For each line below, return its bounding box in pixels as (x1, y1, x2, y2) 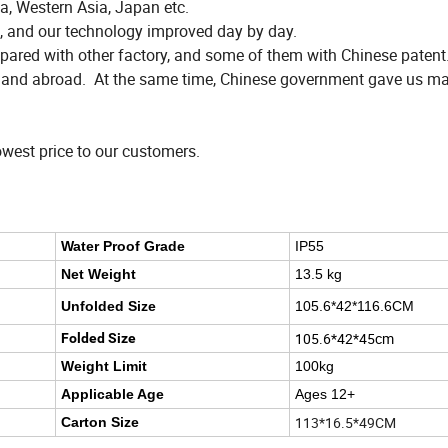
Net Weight (61, 266, 136, 283)
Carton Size (61, 414, 139, 431)
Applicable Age (61, 386, 164, 403)
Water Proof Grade (61, 238, 185, 255)
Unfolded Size (61, 298, 156, 315)
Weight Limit (61, 358, 147, 375)
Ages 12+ (295, 386, 355, 403)
